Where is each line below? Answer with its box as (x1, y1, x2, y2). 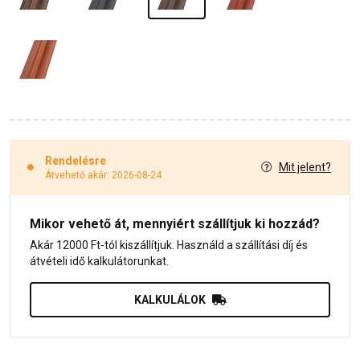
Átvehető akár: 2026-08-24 (45, 169, 162, 181)
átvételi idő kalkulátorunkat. (30, 254, 169, 268)
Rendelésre (45, 153, 106, 167)
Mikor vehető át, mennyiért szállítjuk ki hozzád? (30, 215, 320, 231)
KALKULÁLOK (133, 292, 206, 306)
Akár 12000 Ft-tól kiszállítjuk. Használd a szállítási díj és (30, 238, 308, 252)
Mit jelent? (279, 161, 331, 174)
